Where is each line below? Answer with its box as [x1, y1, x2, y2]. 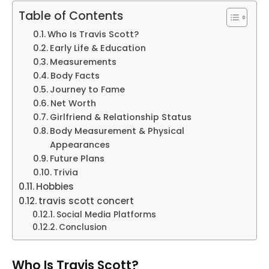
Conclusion [58, 221, 107, 233]
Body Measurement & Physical [49, 124, 184, 137]
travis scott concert [38, 194, 134, 207]
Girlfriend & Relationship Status [49, 110, 192, 123]
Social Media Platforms [56, 208, 156, 220]
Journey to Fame [49, 83, 125, 95]
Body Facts [50, 69, 100, 82]
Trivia [53, 166, 78, 178]
